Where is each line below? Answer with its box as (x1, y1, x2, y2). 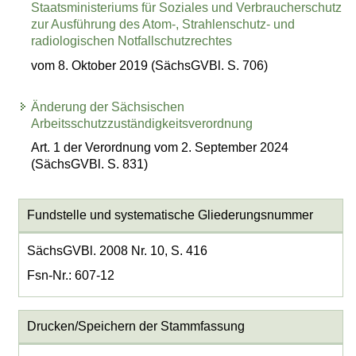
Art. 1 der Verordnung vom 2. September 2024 (31, 141, 289, 155)
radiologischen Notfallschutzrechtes (31, 34, 233, 48)
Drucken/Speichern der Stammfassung (26, 319, 245, 334)
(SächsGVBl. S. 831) (31, 157, 149, 172)
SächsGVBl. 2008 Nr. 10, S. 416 (26, 244, 207, 258)
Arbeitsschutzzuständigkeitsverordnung (31, 116, 253, 130)
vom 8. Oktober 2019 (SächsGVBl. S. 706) (31, 58, 269, 72)
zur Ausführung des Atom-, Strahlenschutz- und (31, 17, 296, 32)
